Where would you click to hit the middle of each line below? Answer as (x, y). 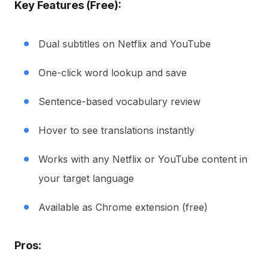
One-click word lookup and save (113, 73)
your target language (86, 178)
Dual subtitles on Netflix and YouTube (125, 44)
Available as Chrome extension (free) (123, 207)
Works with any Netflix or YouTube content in (143, 159)
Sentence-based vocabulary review (119, 101)
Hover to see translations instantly (116, 130)
